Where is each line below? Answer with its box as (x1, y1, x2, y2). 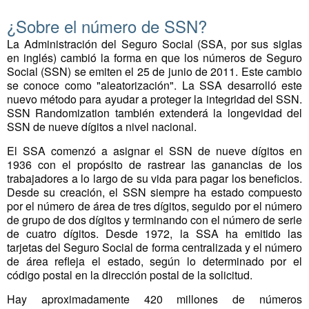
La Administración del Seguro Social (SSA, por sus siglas (7, 36, 302, 52)
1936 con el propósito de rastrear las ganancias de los (7, 157, 302, 172)
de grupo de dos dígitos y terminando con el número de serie (7, 212, 302, 228)
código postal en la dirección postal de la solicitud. (7, 267, 252, 283)
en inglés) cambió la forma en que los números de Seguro (7, 50, 302, 66)
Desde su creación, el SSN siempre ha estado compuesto (7, 184, 302, 200)
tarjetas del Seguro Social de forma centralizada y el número (7, 239, 302, 255)
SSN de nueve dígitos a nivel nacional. (7, 119, 197, 134)
